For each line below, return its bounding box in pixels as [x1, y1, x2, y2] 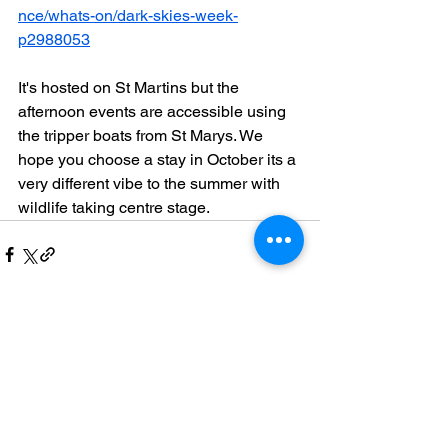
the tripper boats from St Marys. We [18, 126, 267, 145]
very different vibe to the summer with [18, 174, 284, 193]
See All [276, 359, 320, 375]
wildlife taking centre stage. [18, 198, 210, 217]
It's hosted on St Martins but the [18, 78, 243, 97]
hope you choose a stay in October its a [18, 150, 300, 169]
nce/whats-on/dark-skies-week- [18, 6, 238, 25]
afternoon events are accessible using [18, 102, 290, 121]
